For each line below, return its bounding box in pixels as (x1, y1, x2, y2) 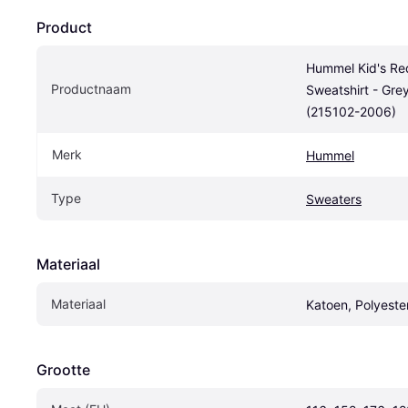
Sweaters (306, 190, 362, 207)
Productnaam (51, 80, 131, 97)
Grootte (36, 360, 90, 379)
